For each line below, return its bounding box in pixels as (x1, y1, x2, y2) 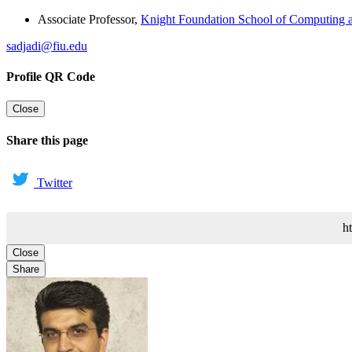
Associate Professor (38, 12, 134, 26)
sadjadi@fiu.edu (6, 38, 87, 53)
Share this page (6, 134, 88, 148)
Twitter (37, 175, 72, 189)
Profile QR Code (6, 69, 95, 83)
